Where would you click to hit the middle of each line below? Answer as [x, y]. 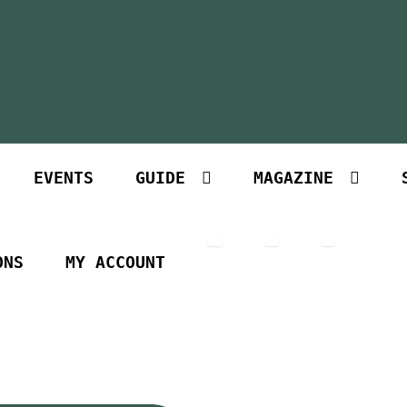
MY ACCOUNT [116, 263]
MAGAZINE [293, 179]
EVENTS [63, 179]
